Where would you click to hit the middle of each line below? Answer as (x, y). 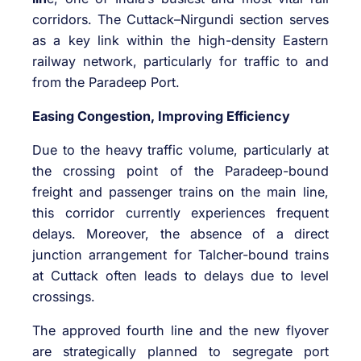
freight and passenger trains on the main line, (180, 192)
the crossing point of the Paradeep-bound (180, 171)
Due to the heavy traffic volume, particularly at (180, 150)
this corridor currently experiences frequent (180, 213)
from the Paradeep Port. (106, 82)
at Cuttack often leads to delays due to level (180, 276)
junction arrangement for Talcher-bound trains (180, 255)
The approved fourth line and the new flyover (180, 331)
